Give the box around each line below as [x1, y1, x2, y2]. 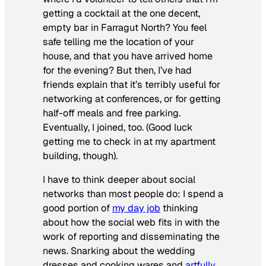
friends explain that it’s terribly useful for [43, 78, 220, 91]
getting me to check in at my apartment [43, 135, 216, 148]
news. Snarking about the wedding [43, 244, 195, 257]
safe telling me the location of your [43, 35, 194, 48]
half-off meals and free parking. [43, 106, 180, 119]
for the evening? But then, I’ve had [43, 64, 192, 77]
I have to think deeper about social [43, 173, 195, 186]
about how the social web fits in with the [43, 216, 220, 229]
